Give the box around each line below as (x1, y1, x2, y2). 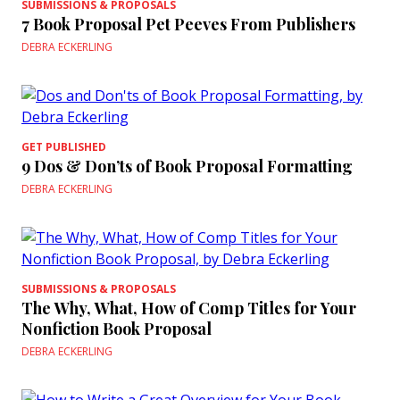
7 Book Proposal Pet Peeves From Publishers (21, 13, 355, 35)
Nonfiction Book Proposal (21, 318, 212, 339)
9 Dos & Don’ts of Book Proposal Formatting (21, 155, 353, 177)
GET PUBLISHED (21, 139, 106, 154)
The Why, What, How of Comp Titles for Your (21, 297, 356, 319)
